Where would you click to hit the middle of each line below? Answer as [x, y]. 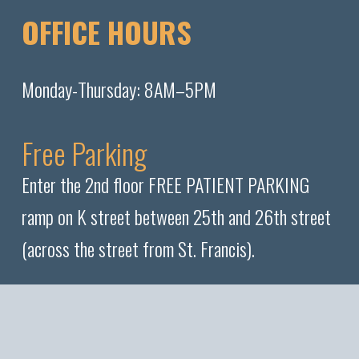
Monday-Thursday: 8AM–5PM [119, 89]
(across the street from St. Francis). [138, 248]
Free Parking [84, 153]
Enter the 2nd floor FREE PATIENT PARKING [165, 184]
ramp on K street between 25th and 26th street [176, 216]
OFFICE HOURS [106, 32]
